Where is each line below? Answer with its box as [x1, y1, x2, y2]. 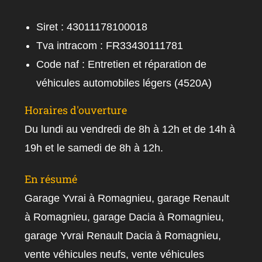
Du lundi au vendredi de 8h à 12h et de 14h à [25, 123, 236, 135]
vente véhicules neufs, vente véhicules [25, 248, 205, 260]
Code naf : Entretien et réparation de [36, 58, 207, 70]
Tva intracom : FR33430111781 [36, 39, 184, 51]
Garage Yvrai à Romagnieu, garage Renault [25, 192, 230, 204]
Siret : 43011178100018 [36, 20, 148, 33]
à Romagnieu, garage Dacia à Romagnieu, [25, 211, 225, 223]
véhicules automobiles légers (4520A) [36, 77, 212, 89]
